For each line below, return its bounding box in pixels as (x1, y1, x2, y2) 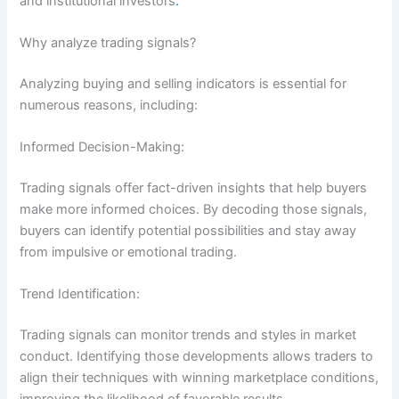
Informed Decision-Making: (20, 139, 189, 156)
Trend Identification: (20, 286, 144, 303)
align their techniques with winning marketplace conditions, (20, 370, 379, 387)
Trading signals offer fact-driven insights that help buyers (20, 180, 368, 197)
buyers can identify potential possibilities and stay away (20, 223, 357, 240)
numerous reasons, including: (20, 96, 199, 113)
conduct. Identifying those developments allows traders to (20, 348, 374, 365)
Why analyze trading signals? (20, 35, 200, 52)
